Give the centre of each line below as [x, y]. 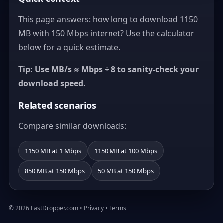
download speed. [52, 83]
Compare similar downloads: [72, 126]
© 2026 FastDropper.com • [46, 208]
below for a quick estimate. [69, 47]
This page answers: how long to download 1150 [108, 19]
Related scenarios [57, 105]
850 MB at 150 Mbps [55, 171]
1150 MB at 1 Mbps [53, 151]
